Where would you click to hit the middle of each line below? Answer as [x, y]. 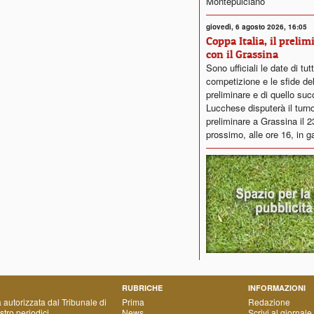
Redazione [269, 302]
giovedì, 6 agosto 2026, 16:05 [257, 27]
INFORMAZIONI [277, 288]
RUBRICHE [142, 288]
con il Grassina [242, 54]
